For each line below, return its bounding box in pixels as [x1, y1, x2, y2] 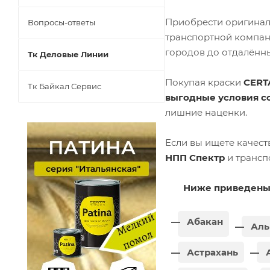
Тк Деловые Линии [28, 49, 108, 59]
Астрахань [184, 246, 238, 258]
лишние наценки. [165, 106, 247, 118]
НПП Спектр [165, 151, 225, 163]
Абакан [184, 215, 223, 227]
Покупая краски [165, 76, 243, 88]
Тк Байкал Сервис [28, 81, 101, 91]
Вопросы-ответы [28, 17, 95, 27]
